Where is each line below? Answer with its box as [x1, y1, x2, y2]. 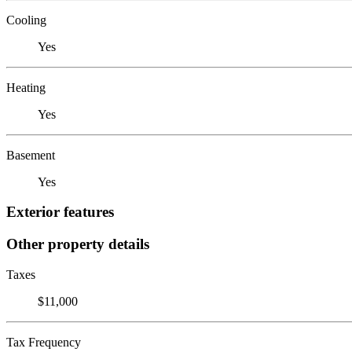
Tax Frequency [6, 335, 81, 349]
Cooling [6, 13, 46, 27]
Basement [6, 148, 55, 162]
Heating [6, 80, 46, 94]
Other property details [6, 235, 149, 252]
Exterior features [6, 203, 114, 221]
